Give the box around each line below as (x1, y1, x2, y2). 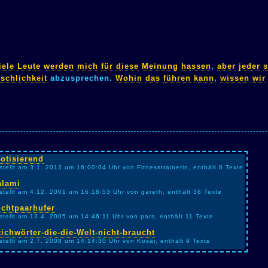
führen (163, 73, 191, 83)
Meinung (142, 61, 178, 71)
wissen (220, 73, 249, 83)
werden (44, 61, 74, 71)
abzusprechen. (47, 73, 115, 83)
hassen (181, 61, 211, 71)
